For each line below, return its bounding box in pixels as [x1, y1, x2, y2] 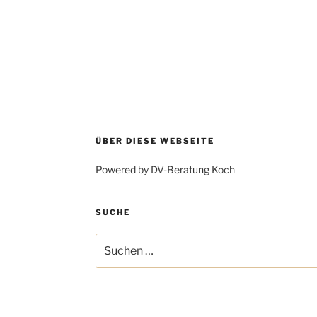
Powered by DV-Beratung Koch [95, 163, 235, 176]
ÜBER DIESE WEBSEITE [95, 136, 214, 146]
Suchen [94, 234, 130, 247]
